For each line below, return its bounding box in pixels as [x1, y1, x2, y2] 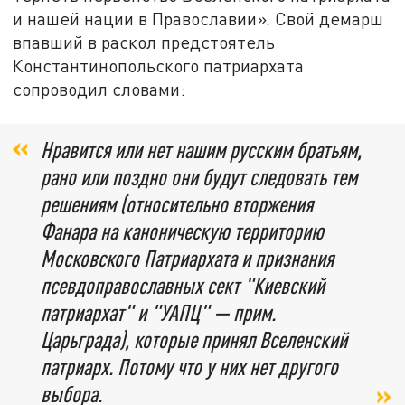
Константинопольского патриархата [13, 54, 305, 76]
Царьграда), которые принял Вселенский [41, 326, 347, 353]
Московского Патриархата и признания [41, 245, 334, 272]
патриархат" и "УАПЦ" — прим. [41, 299, 276, 326]
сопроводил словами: [13, 78, 186, 99]
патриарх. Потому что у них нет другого [41, 353, 338, 381]
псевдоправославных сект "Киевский [41, 272, 325, 299]
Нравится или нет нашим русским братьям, [41, 137, 362, 164]
